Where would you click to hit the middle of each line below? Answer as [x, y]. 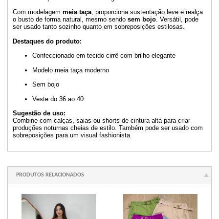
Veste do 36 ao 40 [58, 99]
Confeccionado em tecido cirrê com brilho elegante [104, 56]
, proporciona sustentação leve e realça [147, 12]
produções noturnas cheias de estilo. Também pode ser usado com [108, 128]
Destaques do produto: [47, 41]
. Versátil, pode [177, 20]
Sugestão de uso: [39, 113]
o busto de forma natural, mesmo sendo [70, 20]
